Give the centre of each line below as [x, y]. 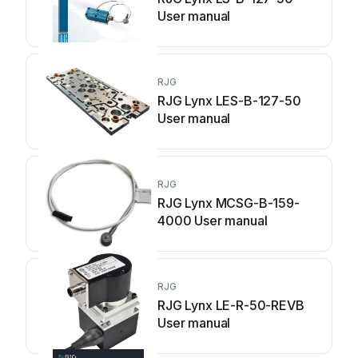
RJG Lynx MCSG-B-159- [229, 203]
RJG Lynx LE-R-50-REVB [231, 305]
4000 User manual [213, 221]
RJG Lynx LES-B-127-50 [229, 101]
